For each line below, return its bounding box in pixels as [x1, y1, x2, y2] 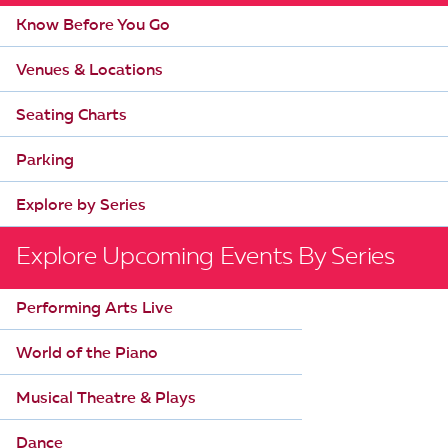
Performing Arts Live [16, 300, 173, 317]
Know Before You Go [16, 17, 170, 34]
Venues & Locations [16, 62, 163, 79]
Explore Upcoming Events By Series [16, 245, 395, 270]
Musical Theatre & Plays [16, 390, 196, 407]
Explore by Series [16, 197, 146, 214]
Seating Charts [16, 107, 127, 124]
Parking [16, 152, 74, 169]
